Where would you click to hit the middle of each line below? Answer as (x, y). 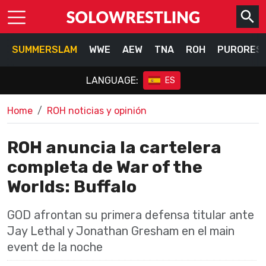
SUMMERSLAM (45, 50)
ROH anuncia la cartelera (114, 147)
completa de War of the (105, 167)
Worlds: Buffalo (72, 186)
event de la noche (55, 247)
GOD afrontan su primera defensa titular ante (131, 215)
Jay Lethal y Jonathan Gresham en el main (121, 231)
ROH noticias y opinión (97, 111)
